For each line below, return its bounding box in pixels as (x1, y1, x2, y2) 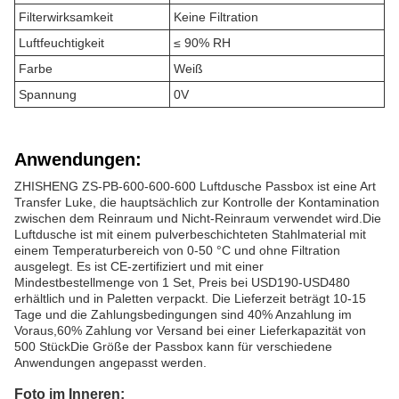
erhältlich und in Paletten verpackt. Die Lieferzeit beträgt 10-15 (14, 291, 366, 305)
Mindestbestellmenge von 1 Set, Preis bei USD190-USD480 (14, 275, 350, 289)
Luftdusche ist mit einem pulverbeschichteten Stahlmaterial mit (14, 227, 366, 241)
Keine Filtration (174, 10, 258, 24)
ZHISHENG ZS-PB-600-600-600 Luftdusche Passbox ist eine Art (14, 179, 376, 193)
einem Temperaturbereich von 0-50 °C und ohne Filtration (14, 243, 340, 257)
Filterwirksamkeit (19, 10, 113, 24)
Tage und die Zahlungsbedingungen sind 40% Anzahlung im (14, 307, 352, 322)
